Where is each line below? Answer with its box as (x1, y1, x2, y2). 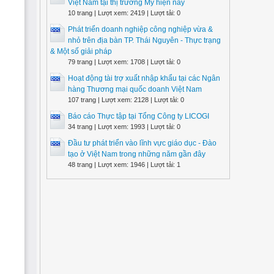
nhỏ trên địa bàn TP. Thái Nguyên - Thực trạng (68, 36, 221, 45)
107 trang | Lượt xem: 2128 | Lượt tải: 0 (68, 96, 184, 103)
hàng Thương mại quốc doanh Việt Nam (68, 85, 202, 94)
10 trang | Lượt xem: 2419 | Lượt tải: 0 (68, 9, 180, 17)
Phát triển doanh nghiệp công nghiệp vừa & (68, 25, 213, 34)
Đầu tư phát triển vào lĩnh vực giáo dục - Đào (68, 139, 217, 147)
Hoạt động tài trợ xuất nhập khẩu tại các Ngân (68, 74, 220, 83)
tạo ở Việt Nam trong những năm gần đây (68, 150, 206, 158)
